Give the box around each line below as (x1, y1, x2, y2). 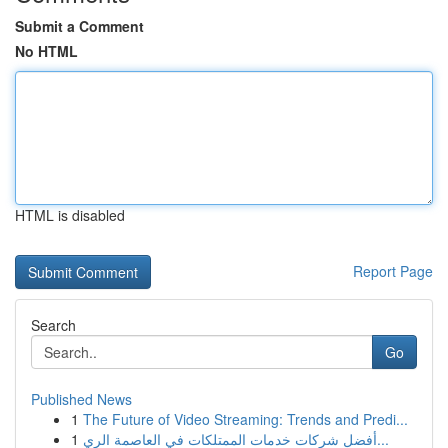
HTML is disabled (15, 205, 125, 225)
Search (31, 315, 76, 335)
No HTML (15, 41, 78, 61)
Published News (31, 389, 132, 409)
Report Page (353, 261, 433, 281)
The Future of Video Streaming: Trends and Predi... (83, 409, 408, 429)
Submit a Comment (15, 16, 144, 36)
